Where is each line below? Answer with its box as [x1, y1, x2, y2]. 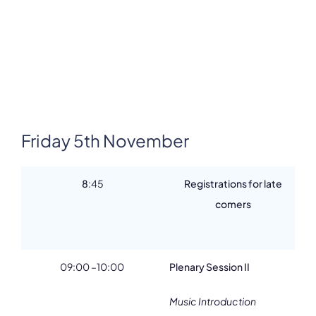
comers [214, 197, 251, 210]
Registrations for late [183, 177, 282, 190]
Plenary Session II [169, 260, 250, 273]
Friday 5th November [21, 130, 189, 151]
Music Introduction [169, 295, 256, 308]
